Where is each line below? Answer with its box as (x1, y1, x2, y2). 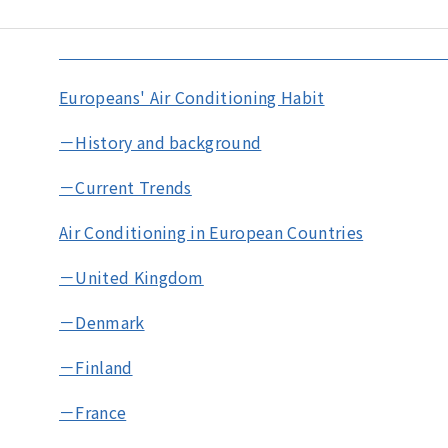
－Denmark (59, 310, 145, 335)
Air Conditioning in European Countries (59, 220, 364, 245)
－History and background (59, 130, 262, 155)
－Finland (59, 355, 133, 380)
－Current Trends (59, 175, 192, 200)
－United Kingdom (59, 265, 204, 290)
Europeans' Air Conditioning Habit (59, 85, 325, 110)
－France (59, 400, 127, 425)
